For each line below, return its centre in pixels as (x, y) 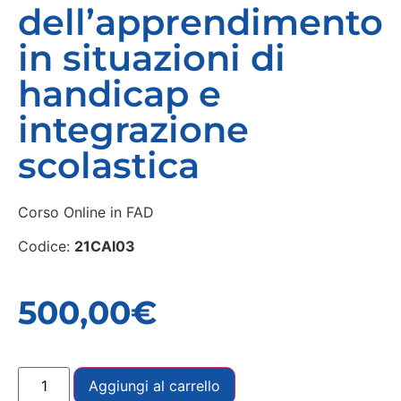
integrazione (133, 129)
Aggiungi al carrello (155, 386)
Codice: (46, 247)
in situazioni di (152, 57)
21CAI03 (105, 247)
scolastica (109, 165)
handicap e (119, 93)
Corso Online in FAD (86, 212)
